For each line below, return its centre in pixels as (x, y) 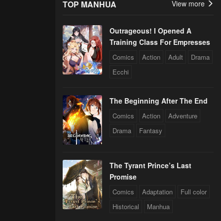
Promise (123, 177)
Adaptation (157, 192)
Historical (126, 206)
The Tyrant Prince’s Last (150, 165)
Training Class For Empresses (160, 42)
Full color (194, 192)
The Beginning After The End (159, 101)
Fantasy (151, 130)
